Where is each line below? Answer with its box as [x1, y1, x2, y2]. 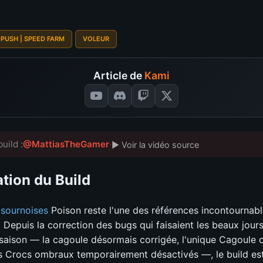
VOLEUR [83, 35, 109, 43]
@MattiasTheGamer [23, 139, 109, 150]
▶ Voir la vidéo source [112, 139, 199, 150]
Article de [93, 69, 144, 82]
